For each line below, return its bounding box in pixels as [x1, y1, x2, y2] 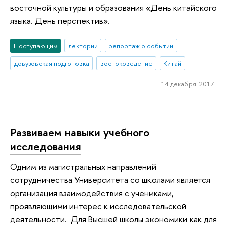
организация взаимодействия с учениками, [10, 187, 174, 199]
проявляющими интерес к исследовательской [10, 200, 186, 212]
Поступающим [13, 41, 58, 50]
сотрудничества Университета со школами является [10, 174, 210, 186]
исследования [10, 138, 81, 154]
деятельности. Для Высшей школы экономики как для [10, 213, 217, 225]
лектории [68, 41, 98, 50]
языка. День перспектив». [10, 15, 110, 27]
